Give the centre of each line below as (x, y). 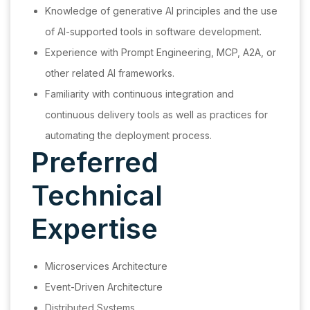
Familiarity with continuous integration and (139, 94)
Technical (97, 196)
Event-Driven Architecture (104, 287)
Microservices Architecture (106, 266)
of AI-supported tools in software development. (153, 32)
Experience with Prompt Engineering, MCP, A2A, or (161, 53)
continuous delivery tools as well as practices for (156, 115)
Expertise (94, 229)
